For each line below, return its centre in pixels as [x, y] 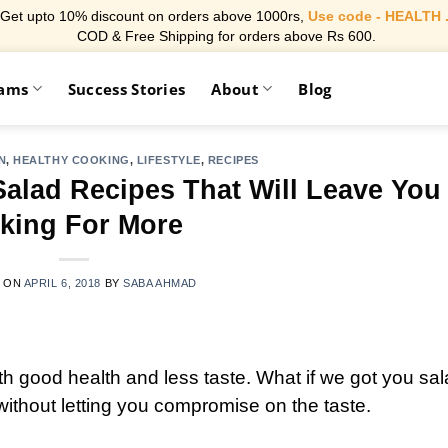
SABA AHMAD [160, 282]
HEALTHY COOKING [71, 160]
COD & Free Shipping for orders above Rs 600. [224, 36]
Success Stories [126, 88]
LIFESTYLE [168, 160]
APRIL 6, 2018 [62, 282]
